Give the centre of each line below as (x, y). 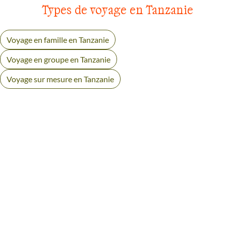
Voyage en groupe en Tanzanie (59, 59)
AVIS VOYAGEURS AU (91, 192)
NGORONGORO (73, 209)
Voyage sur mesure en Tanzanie (60, 79)
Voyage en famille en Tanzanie (58, 39)
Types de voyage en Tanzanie (118, 9)
